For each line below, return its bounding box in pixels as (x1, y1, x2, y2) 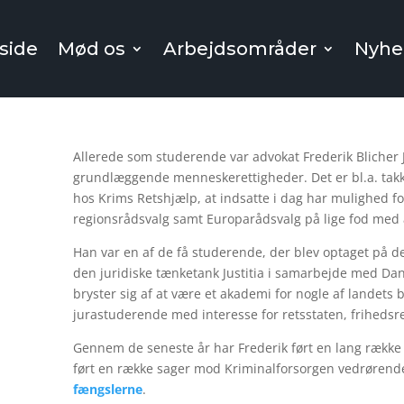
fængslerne (73, 380, 142, 398)
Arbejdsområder (163, 38, 317, 60)
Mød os (58, 38, 126, 60)
